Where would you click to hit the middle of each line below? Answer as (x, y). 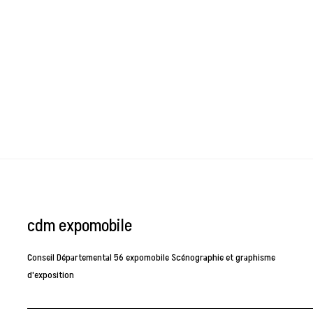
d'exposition (51, 275)
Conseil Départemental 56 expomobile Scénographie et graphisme (152, 258)
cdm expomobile (80, 226)
